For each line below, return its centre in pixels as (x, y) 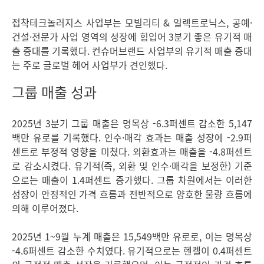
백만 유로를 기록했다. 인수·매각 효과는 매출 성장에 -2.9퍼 (132, 137)
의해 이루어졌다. (45, 208)
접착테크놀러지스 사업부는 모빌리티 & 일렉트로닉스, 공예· (132, 22)
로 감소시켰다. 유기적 (56, 166)
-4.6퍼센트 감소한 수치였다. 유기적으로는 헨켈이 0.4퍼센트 (132, 250)
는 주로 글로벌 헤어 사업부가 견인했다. (90, 65)
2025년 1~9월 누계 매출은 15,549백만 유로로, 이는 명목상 (132, 236)
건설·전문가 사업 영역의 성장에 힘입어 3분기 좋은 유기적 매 (132, 37)
